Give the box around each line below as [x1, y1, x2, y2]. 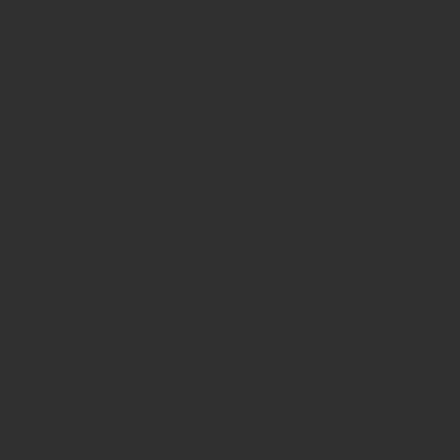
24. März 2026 [20, 234, 114, 247]
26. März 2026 [20, 127, 114, 140]
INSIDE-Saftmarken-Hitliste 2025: [20, 15, 372, 34]
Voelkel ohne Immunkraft [20, 257, 274, 276]
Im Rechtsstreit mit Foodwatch [20, 283, 220, 298]
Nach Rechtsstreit [20, 176, 139, 191]
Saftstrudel [20, 390, 94, 405]
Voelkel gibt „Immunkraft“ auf [20, 150, 340, 169]
